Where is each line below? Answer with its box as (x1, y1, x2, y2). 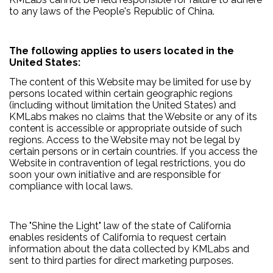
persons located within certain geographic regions (9, 88, 233, 100)
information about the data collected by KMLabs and (9, 243, 249, 255)
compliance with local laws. (9, 180, 133, 193)
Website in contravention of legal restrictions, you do (9, 157, 246, 169)
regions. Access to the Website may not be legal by (9, 134, 240, 146)
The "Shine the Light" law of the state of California (9, 220, 231, 232)
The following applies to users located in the (9, 44, 234, 57)
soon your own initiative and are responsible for (9, 169, 221, 181)
